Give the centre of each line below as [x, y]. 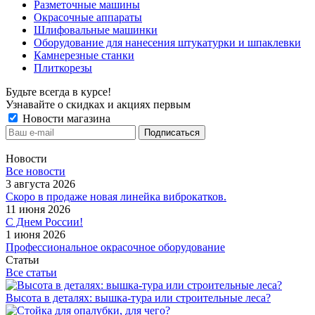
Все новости [36, 171]
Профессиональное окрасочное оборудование [115, 247]
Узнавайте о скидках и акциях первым [98, 104]
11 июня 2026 [38, 209]
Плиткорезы [63, 68]
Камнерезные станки [84, 55]
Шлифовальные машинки [96, 30]
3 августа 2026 [40, 184]
